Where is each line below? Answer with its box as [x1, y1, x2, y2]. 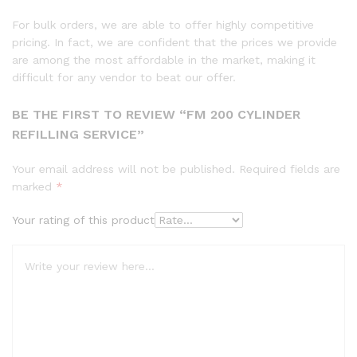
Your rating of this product [12, 214, 155, 227]
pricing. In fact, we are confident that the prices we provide [12, 35, 337, 49]
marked [12, 180, 56, 194]
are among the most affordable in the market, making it [12, 53, 316, 66]
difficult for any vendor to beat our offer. [12, 70, 236, 84]
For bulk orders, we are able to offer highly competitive [12, 18, 314, 31]
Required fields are [239, 163, 340, 176]
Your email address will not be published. [12, 163, 235, 176]
